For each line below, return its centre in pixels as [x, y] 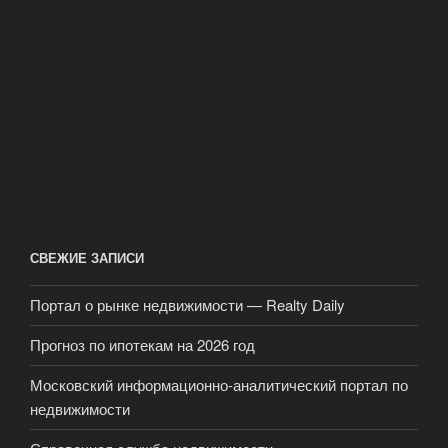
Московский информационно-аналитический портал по [219, 385]
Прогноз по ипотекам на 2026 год [142, 345]
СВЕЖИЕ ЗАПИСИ [87, 258]
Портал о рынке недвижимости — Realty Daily [187, 305]
